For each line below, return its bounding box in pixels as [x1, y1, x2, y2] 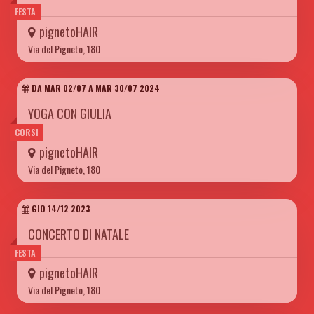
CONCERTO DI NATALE [28, 224, 129, 243]
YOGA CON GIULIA [28, 104, 111, 123]
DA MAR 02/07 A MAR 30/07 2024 [29, 81, 160, 94]
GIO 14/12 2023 [29, 202, 90, 214]
